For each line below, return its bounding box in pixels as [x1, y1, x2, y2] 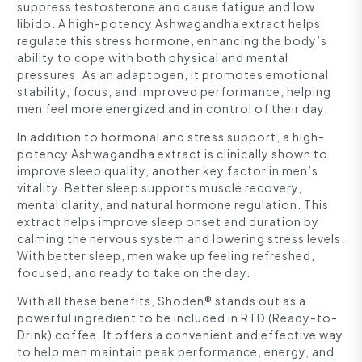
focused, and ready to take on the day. [17, 265, 250, 280]
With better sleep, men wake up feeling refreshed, [17, 248, 315, 263]
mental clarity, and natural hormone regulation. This [17, 197, 329, 213]
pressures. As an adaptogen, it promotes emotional [17, 67, 329, 82]
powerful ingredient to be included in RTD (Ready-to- [17, 310, 338, 326]
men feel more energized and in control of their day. [17, 101, 328, 116]
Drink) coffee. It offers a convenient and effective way [17, 327, 343, 343]
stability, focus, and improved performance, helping [17, 84, 331, 99]
